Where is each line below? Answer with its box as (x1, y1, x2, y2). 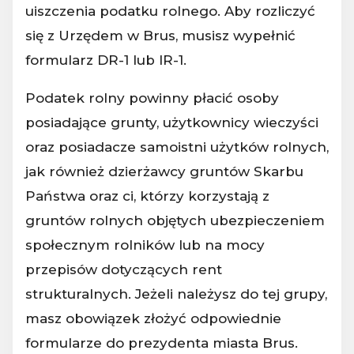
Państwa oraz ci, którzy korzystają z (25, 187, 269, 204)
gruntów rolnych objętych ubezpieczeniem (25, 212, 325, 228)
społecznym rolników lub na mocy (25, 236, 265, 253)
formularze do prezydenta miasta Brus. (25, 334, 298, 351)
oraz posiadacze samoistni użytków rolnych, (25, 138, 329, 155)
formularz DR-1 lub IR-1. (25, 51, 186, 68)
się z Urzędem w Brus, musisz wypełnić (25, 27, 296, 43)
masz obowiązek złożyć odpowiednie (25, 310, 281, 326)
